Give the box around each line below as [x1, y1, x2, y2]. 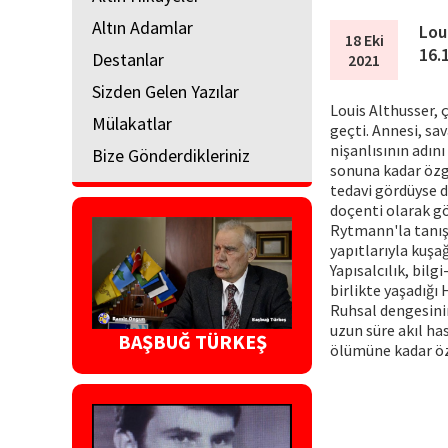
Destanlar [92, 47, 164, 71]
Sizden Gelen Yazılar [92, 79, 239, 103]
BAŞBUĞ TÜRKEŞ [117, 329, 267, 355]
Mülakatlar [92, 111, 172, 135]
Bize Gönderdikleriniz [92, 143, 250, 167]
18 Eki [344, 29, 384, 50]
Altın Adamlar [92, 15, 193, 39]
